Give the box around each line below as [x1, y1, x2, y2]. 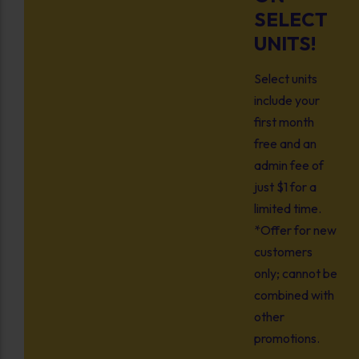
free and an [253, 135, 317, 151]
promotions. [253, 329, 320, 346]
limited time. [253, 200, 321, 216]
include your [253, 91, 320, 108]
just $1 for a [253, 178, 317, 195]
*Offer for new [253, 221, 337, 238]
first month [253, 113, 314, 130]
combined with [253, 286, 334, 303]
